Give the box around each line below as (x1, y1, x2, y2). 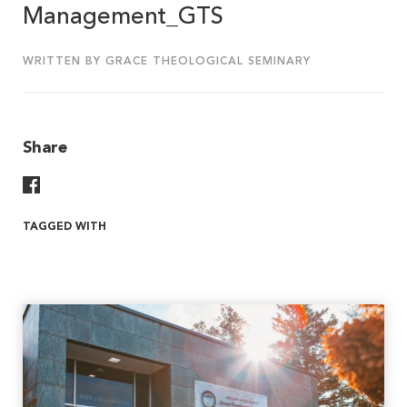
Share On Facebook (39, 176, 171, 192)
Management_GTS (23, 5, 223, 30)
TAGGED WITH (23, 222, 106, 233)
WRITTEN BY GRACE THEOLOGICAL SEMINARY (23, 56, 311, 68)
